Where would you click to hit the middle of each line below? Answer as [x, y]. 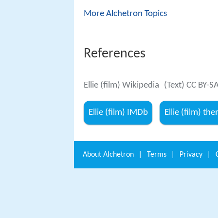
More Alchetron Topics [125, 14]
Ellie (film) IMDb [118, 112]
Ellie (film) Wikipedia [121, 85]
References [115, 54]
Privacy [191, 155]
